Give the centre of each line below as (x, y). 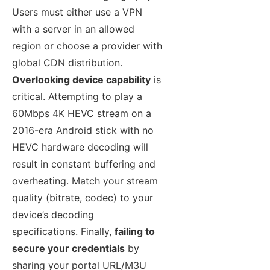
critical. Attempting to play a (77, 97)
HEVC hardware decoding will (80, 147)
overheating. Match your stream (85, 181)
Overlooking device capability (81, 80)
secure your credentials (68, 249)
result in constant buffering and (84, 164)
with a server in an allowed (73, 29)
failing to (135, 232)
